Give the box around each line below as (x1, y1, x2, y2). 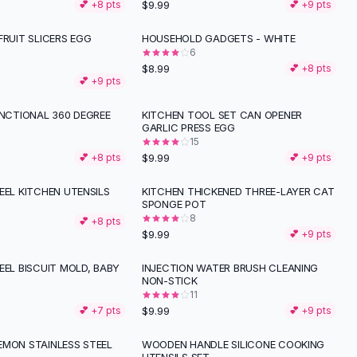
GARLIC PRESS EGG (142, 121, 235, 134)
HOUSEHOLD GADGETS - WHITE (142, 32, 296, 45)
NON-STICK (142, 274, 198, 287)
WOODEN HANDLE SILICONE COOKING (142, 338, 325, 351)
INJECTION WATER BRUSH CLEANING (142, 261, 319, 274)
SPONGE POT (142, 198, 206, 210)
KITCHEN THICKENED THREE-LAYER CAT (142, 185, 335, 198)
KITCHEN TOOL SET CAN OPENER (142, 108, 302, 121)
